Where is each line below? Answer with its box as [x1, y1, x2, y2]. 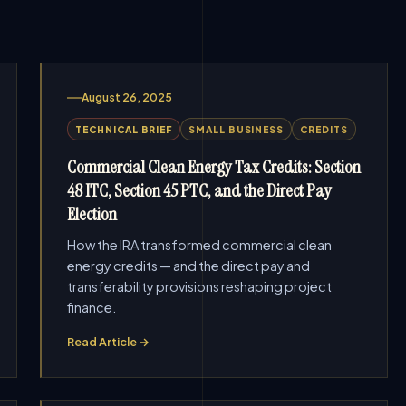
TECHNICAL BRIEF [75, 123, 173, 135]
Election [67, 202, 118, 226]
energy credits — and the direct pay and [67, 257, 311, 274]
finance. [67, 299, 117, 315]
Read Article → [67, 334, 150, 349]
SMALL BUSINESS [188, 123, 285, 135]
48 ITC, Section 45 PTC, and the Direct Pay [67, 179, 333, 202]
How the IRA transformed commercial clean [67, 237, 333, 253]
